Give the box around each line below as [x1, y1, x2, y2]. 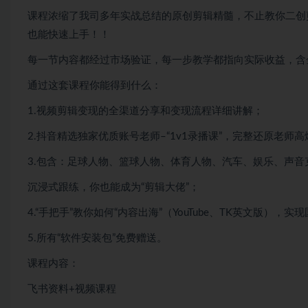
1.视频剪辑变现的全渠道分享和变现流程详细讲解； [27, 106, 263, 117]
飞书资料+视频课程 [27, 284, 116, 295]
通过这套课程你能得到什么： [27, 80, 162, 91]
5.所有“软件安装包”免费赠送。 [27, 233, 167, 244]
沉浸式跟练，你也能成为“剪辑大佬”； [27, 182, 199, 193]
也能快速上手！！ [27, 30, 110, 41]
